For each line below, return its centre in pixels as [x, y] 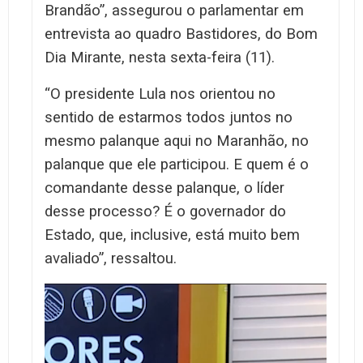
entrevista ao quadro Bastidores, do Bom [181, 34]
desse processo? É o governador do [165, 211]
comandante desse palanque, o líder [164, 188]
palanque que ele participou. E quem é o [177, 164]
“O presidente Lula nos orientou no [160, 94]
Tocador [66, 292]
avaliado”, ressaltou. [111, 258]
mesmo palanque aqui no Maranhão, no [177, 141]
